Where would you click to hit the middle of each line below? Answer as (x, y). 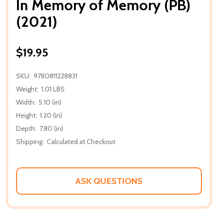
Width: (26, 102)
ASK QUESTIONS (109, 181)
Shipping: (30, 141)
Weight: (27, 89)
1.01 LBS (53, 89)
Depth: (26, 128)
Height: (27, 115)
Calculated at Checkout (81, 141)
